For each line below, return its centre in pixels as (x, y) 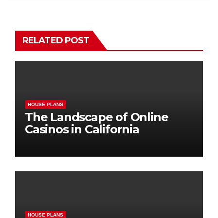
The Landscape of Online (97, 117)
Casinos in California (82, 129)
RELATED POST (56, 41)
